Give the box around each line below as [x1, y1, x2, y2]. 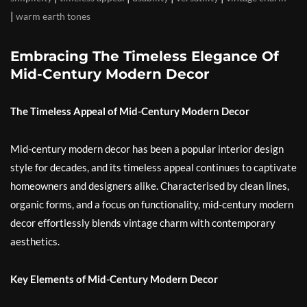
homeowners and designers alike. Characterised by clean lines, [10, 180, 289, 193]
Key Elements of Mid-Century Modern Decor [10, 273, 218, 286]
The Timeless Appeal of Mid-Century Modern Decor [10, 105, 249, 118]
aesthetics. [10, 235, 60, 248]
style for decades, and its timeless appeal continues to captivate [10, 161, 297, 174]
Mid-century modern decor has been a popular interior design [10, 143, 284, 156]
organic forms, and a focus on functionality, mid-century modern [10, 198, 293, 211]
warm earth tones [16, 10, 90, 23]
